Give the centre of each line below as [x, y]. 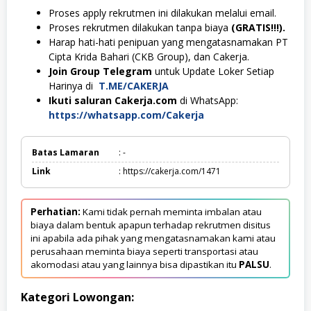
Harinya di [74, 85]
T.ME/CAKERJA [134, 85]
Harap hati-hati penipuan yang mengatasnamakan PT [168, 42]
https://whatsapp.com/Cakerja [126, 115]
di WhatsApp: [208, 100]
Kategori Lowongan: [77, 297]
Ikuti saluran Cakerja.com [113, 100]
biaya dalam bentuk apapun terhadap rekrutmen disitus [151, 225]
